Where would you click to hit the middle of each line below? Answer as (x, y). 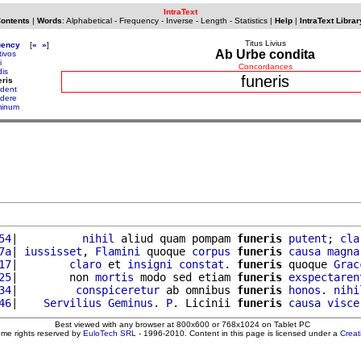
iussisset (53, 251)
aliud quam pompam (176, 238)
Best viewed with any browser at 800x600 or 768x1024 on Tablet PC (182, 324)
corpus (211, 251)
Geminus (131, 303)
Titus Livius (265, 43)
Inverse (179, 21)
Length (214, 21)
